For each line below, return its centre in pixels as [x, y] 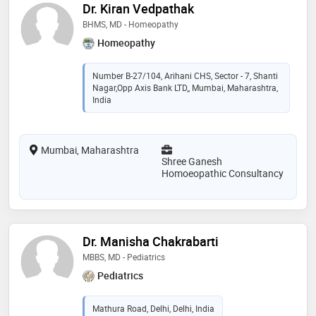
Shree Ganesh [192, 161]
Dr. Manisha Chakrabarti [151, 241]
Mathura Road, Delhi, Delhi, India [153, 308]
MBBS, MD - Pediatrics [124, 256]
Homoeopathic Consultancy [223, 173]
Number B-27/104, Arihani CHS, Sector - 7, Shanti [185, 75]
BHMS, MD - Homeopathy [130, 24]
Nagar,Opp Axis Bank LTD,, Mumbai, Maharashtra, [185, 87]
